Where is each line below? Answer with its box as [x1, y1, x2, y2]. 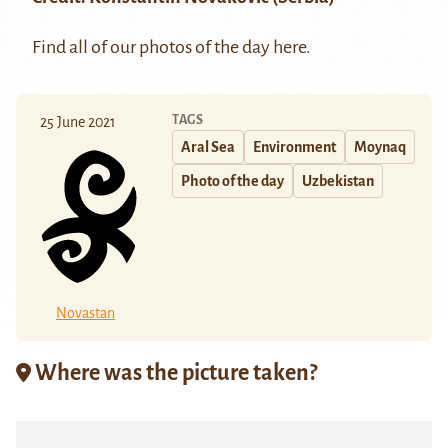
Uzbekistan [302, 173, 374, 190]
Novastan [56, 304, 115, 321]
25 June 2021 [40, 114, 116, 131]
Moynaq [354, 139, 406, 156]
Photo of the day [181, 173, 284, 190]
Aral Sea [181, 139, 235, 156]
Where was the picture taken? [31, 360, 317, 385]
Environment [253, 139, 336, 156]
